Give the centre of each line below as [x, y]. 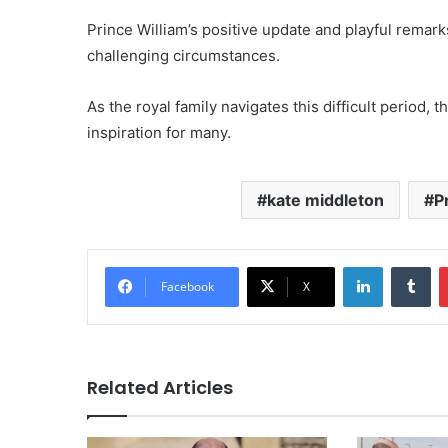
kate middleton [325, 199]
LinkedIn [408, 265]
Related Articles [160, 387]
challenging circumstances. [183, 55]
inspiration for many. [159, 132]
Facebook [187, 286]
